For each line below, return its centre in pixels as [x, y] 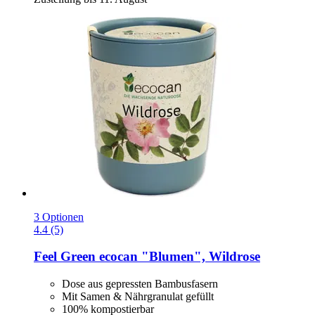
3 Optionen [59, 217]
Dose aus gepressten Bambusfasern [140, 284]
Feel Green [65, 257]
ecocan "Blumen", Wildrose [178, 257]
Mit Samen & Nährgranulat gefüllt [138, 297]
